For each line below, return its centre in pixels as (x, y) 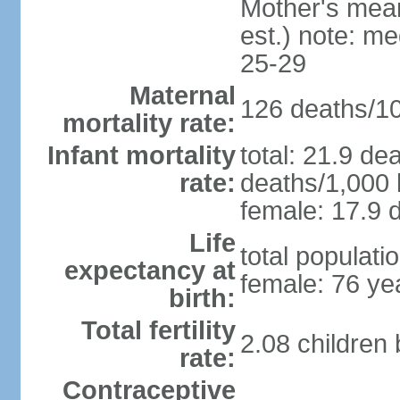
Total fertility (158, 330)
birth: (202, 298)
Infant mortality (141, 155)
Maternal (182, 96)
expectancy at (150, 271)
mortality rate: (149, 123)
